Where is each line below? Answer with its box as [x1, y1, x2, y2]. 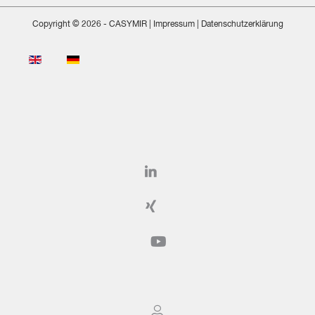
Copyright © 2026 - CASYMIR [32, 20, 147, 30]
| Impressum [146, 20, 195, 30]
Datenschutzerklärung [200, 20, 283, 30]
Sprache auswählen [17, 53, 112, 65]
